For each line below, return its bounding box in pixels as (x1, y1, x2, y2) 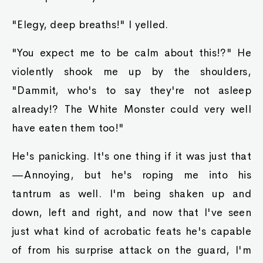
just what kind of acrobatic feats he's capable (12, 225, 251, 238)
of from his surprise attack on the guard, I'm (12, 244, 251, 257)
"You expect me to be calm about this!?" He (12, 46, 251, 59)
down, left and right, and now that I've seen (12, 206, 251, 219)
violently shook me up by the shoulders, (12, 65, 251, 78)
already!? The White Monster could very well (12, 103, 251, 116)
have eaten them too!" (12, 122, 124, 134)
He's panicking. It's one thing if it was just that (12, 150, 251, 163)
